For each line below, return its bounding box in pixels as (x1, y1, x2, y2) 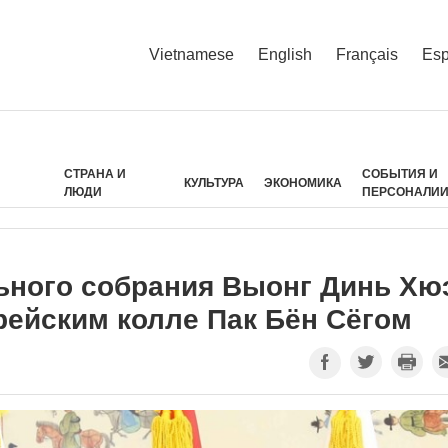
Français (336, 45, 398, 63)
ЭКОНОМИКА (264, 176, 343, 190)
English (258, 45, 312, 63)
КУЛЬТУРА (184, 176, 245, 190)
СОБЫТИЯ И (362, 167, 439, 181)
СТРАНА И (64, 167, 127, 181)
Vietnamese (149, 45, 234, 63)
